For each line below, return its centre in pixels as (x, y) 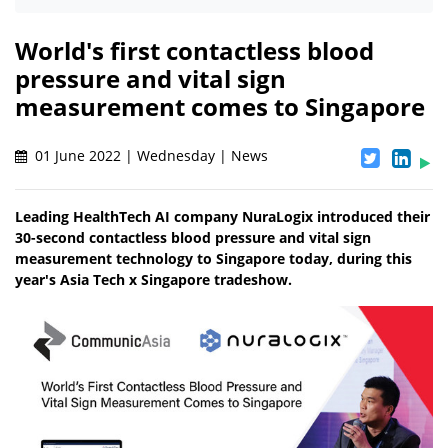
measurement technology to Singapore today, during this (213, 259)
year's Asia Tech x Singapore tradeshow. (153, 280)
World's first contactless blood (194, 51)
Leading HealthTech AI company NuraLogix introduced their (222, 217)
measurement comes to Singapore (220, 107)
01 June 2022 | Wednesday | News (149, 156)
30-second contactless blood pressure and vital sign (193, 238)
